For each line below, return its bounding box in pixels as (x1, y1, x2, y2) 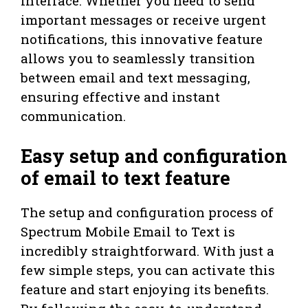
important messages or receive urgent (21, 10, 266, 28)
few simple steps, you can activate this (21, 261, 275, 279)
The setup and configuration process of (21, 203, 274, 221)
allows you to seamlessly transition (21, 49, 255, 67)
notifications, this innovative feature (21, 30, 263, 47)
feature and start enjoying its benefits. (21, 280, 269, 298)
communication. (21, 107, 126, 124)
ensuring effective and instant (21, 87, 220, 105)
